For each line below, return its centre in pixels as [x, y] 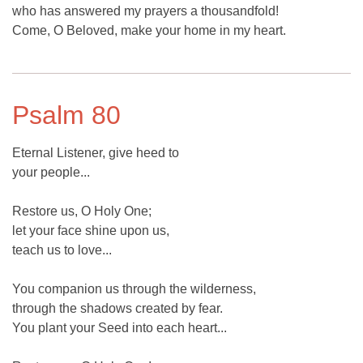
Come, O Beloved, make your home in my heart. [149, 31]
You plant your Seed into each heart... [120, 328]
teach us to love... [62, 250]
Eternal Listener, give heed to [96, 153]
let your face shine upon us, [91, 231]
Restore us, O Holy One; [82, 211]
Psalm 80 [66, 115]
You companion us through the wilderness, [134, 289]
